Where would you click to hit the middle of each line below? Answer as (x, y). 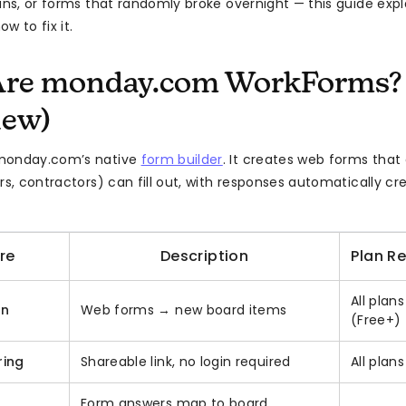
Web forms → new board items (184, 310)
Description (204, 256)
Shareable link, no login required (186, 362)
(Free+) (376, 320)
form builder (182, 160)
